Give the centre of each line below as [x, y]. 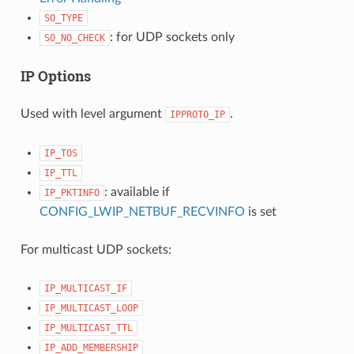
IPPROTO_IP [197, 114]
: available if [137, 192]
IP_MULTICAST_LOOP [91, 308]
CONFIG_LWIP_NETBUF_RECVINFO [142, 211]
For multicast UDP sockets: [96, 249]
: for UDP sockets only [172, 37]
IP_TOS [60, 153]
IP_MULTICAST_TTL [88, 328]
